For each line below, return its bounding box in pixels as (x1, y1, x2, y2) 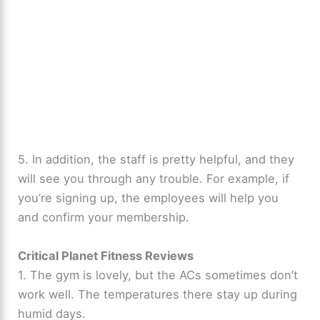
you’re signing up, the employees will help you (18, 191, 279, 206)
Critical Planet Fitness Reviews (18, 248, 194, 263)
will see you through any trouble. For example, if (18, 171, 290, 186)
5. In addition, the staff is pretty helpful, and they (18, 152, 295, 167)
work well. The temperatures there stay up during (18, 286, 298, 301)
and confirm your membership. (18, 210, 190, 225)
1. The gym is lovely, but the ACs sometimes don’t (18, 267, 299, 282)
